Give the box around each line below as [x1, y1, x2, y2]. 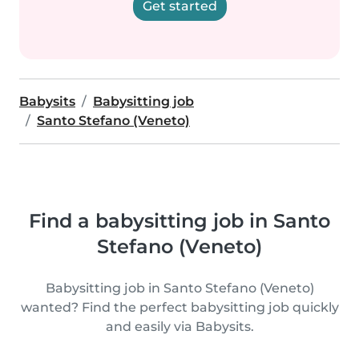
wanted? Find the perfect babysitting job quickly [20, 300, 339, 315]
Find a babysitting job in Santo [29, 209, 330, 232]
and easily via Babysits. [105, 319, 254, 334]
